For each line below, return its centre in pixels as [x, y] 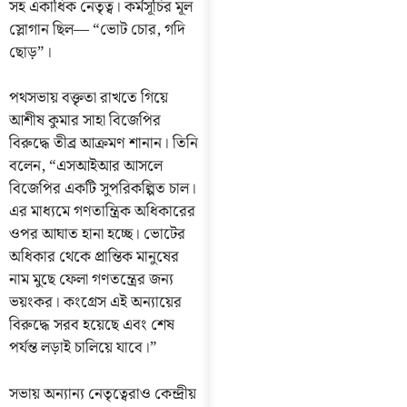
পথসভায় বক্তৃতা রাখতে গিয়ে [89, 99]
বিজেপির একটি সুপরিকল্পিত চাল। [103, 189]
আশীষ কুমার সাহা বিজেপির [85, 121]
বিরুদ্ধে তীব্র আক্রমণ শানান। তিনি [104, 144]
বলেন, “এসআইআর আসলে [86, 167]
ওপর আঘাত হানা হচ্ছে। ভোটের [97, 235]
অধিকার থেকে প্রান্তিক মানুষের [94, 258]
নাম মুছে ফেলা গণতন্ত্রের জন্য [91, 280]
